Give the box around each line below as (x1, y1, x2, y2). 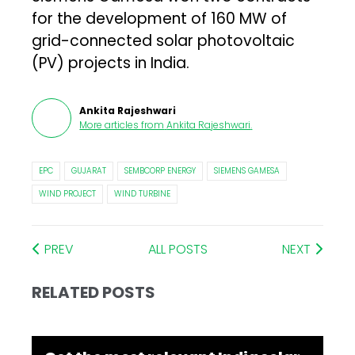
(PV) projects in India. (32, 52, 190, 74)
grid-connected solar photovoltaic (32, 29, 296, 52)
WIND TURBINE (114, 187, 171, 200)
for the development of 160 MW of (32, 7, 288, 29)
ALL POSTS (148, 239, 208, 258)
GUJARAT (71, 164, 107, 177)
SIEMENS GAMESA (214, 164, 281, 177)
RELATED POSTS (32, 281, 156, 303)
